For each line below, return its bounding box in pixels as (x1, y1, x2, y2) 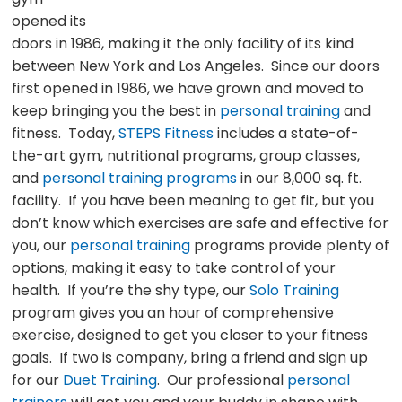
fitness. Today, (12, 123, 119, 144)
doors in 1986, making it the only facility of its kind (12, 33, 354, 54)
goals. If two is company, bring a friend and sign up (12, 347, 369, 368)
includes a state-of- (214, 123, 360, 144)
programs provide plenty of (190, 235, 390, 256)
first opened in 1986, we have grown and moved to (12, 78, 364, 99)
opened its (12, 11, 87, 31)
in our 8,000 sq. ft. (237, 168, 366, 188)
